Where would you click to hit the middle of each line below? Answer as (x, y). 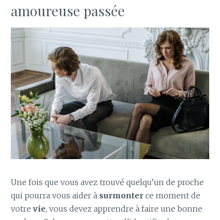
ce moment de (173, 195)
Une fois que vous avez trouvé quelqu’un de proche (108, 182)
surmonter (123, 195)
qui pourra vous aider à (55, 195)
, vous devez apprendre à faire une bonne (124, 208)
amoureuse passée (68, 10)
